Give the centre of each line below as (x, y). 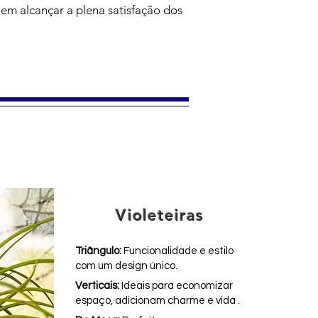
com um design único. (126, 266)
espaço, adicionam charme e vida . (157, 301)
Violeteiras (160, 215)
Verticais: (97, 286)
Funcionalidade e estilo (177, 251)
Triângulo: (98, 251)
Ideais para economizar (176, 286)
